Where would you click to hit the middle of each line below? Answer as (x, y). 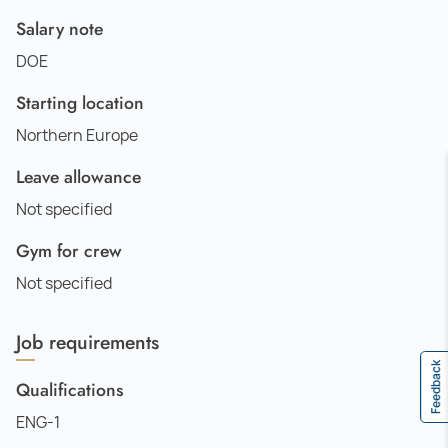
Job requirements (87, 341)
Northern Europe (77, 135)
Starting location (80, 102)
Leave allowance (78, 176)
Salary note (59, 28)
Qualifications (69, 389)
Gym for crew (69, 250)
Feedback (436, 386)
